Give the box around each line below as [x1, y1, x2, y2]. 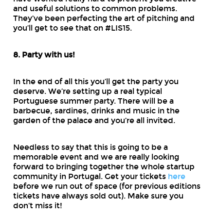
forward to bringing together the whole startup [13, 162, 195, 171]
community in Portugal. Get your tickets [13, 171, 168, 181]
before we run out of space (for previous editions [13, 181, 200, 191]
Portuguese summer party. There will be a [13, 96, 174, 106]
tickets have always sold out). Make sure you [13, 191, 183, 200]
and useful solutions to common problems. [13, 3, 177, 13]
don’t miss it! [13, 200, 62, 210]
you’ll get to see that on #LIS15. [13, 23, 132, 33]
